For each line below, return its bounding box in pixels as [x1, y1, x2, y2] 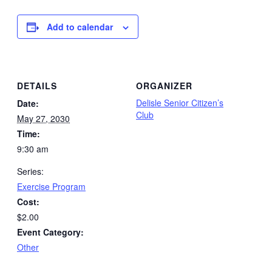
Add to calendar [47, 20, 113, 33]
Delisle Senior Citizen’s [136, 97, 223, 109]
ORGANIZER [136, 80, 192, 92]
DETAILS [17, 80, 57, 92]
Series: [17, 165, 44, 178]
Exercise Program [17, 180, 86, 193]
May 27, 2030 [17, 112, 70, 125]
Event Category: [17, 226, 84, 239]
